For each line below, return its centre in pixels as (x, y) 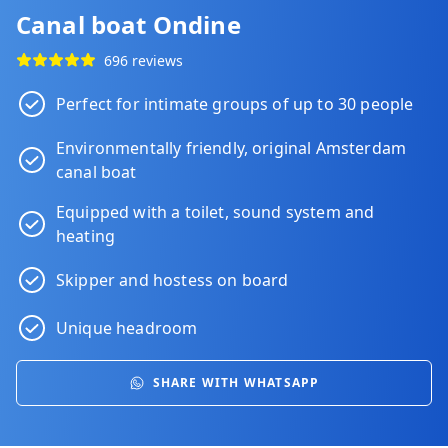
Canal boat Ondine (128, 24)
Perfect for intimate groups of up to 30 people (235, 104)
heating (86, 236)
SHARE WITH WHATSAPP (236, 382)
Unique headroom (127, 328)
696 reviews (143, 60)
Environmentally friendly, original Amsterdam (231, 148)
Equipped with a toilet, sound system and (215, 212)
